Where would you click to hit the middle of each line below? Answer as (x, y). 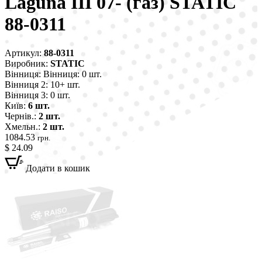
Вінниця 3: (26, 95)
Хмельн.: (23, 126)
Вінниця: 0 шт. (71, 74)
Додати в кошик (58, 168)
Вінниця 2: (26, 84)
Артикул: (24, 53)
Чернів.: (20, 116)
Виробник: (27, 63)
